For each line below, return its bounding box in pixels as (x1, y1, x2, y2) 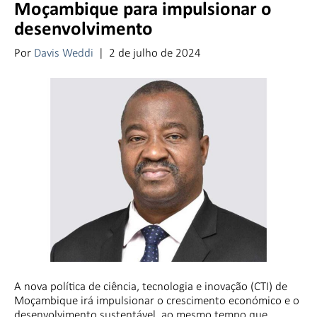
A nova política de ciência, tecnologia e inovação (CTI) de (14, 278, 287, 294)
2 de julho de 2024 (109, 45, 201, 60)
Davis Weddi (34, 45, 93, 60)
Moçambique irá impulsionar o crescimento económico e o (14, 292, 299, 308)
